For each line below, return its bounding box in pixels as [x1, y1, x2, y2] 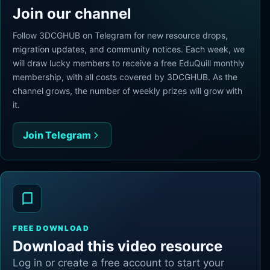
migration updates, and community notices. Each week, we [13, 44, 245, 54]
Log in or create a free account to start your [13, 257, 224, 269]
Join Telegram [23, 129, 91, 141]
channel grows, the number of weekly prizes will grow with [13, 86, 242, 96]
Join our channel [13, 5, 131, 22]
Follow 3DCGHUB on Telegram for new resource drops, [13, 30, 228, 40]
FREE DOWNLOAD [13, 224, 90, 233]
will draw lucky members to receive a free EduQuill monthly [13, 58, 245, 68]
